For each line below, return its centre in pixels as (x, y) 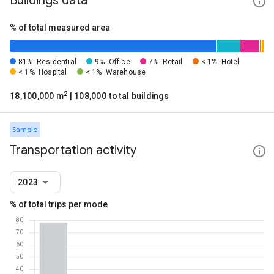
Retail (172, 62)
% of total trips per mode (59, 204)
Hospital (53, 72)
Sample (25, 129)
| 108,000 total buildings (118, 96)
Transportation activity (73, 150)
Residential (56, 62)
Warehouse (126, 72)
